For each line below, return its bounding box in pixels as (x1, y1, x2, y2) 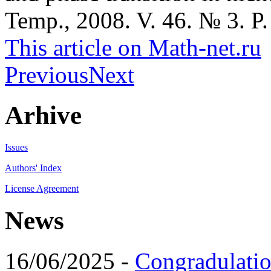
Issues (5, 142, 28, 152)
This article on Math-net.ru (5, 34, 261, 60)
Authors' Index (5, 162, 62, 173)
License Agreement (5, 183, 79, 194)
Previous (5, 61, 88, 88)
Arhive (5, 100, 82, 129)
